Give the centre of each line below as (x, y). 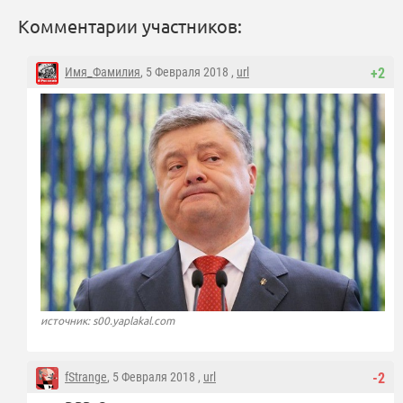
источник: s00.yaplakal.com (107, 321)
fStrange (86, 377)
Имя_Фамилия (103, 72)
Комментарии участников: (130, 26)
